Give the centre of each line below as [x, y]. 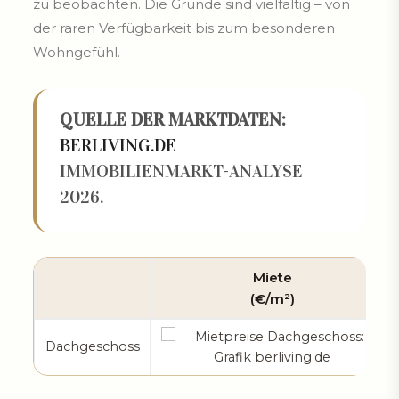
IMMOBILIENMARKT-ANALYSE [181, 171]
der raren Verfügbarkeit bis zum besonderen [184, 28]
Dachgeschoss [92, 346]
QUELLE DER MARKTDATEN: [173, 119]
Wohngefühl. [77, 52]
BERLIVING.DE [118, 145]
